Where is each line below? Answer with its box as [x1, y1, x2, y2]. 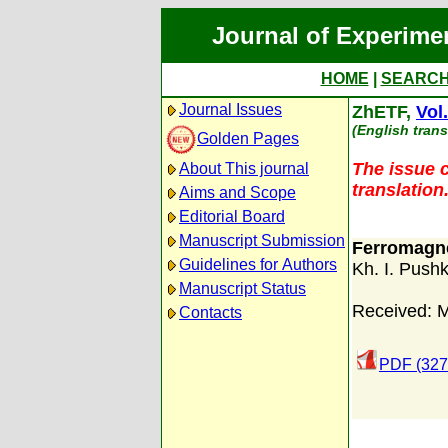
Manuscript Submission [179, 232, 345, 249]
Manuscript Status [179, 280, 306, 297]
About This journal [179, 160, 309, 177]
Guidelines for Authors [179, 256, 337, 273]
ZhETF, [352, 102, 416, 122]
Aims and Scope [179, 184, 296, 201]
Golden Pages [197, 129, 299, 147]
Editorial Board [179, 208, 285, 225]
